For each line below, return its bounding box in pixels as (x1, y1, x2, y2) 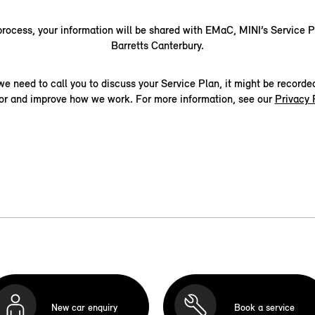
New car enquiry (51, 301, 117, 314)
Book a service (233, 301, 295, 314)
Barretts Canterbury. (111, 39, 204, 52)
